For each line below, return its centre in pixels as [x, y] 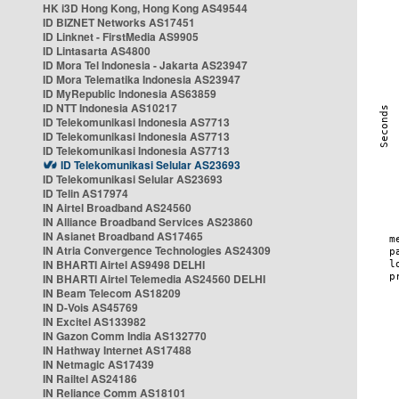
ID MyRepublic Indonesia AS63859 [130, 94]
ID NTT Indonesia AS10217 [110, 108]
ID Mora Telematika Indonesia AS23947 [142, 79]
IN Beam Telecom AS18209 [112, 293]
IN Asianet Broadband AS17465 [123, 236]
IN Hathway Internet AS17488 [117, 350]
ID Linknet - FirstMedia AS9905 [121, 37]
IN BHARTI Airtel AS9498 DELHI [124, 265]
